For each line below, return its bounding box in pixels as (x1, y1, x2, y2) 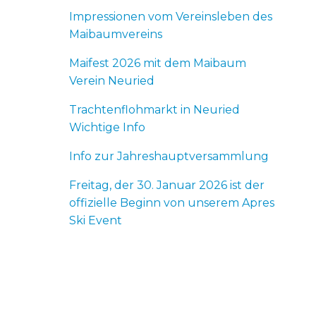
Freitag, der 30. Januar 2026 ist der (69, 178, 265, 192)
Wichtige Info (69, 121, 146, 134)
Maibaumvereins (69, 28, 163, 41)
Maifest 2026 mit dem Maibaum (69, 56, 247, 70)
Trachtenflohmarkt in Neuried (69, 103, 241, 116)
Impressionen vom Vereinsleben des (69, 10, 273, 23)
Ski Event (69, 214, 123, 227)
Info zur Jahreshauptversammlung (69, 150, 269, 163)
